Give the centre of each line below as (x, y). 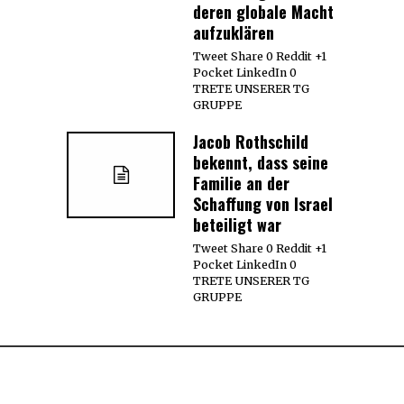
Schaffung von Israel (263, 203)
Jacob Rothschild (251, 141)
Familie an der (241, 183)
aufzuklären (234, 32)
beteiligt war (237, 224)
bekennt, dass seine (261, 162)
